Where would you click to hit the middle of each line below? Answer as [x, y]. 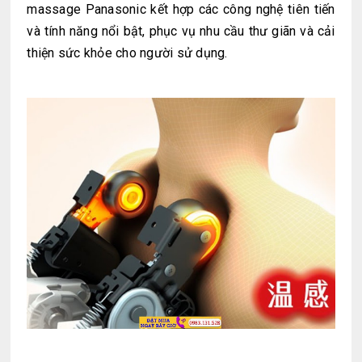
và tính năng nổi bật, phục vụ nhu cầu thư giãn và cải [181, 32]
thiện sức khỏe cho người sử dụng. [127, 53]
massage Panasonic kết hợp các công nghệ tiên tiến [181, 10]
